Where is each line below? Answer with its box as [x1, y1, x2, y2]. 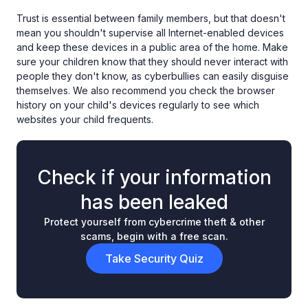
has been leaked [80, 190, 228, 214]
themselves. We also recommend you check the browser [16, 85, 275, 97]
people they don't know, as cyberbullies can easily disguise [16, 70, 289, 82]
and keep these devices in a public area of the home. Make [16, 41, 288, 54]
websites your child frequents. [16, 113, 153, 126]
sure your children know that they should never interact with [16, 56, 288, 68]
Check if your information [36, 166, 272, 190]
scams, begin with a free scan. [80, 230, 228, 243]
